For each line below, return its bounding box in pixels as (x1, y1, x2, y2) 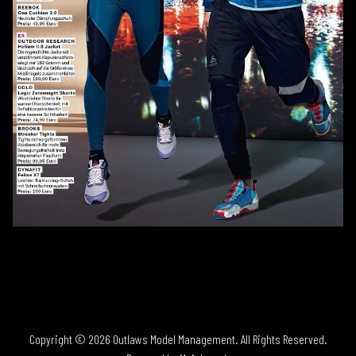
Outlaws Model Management (112, 331, 235, 347)
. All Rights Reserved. (234, 331, 327, 347)
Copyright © (29, 331, 88, 347)
